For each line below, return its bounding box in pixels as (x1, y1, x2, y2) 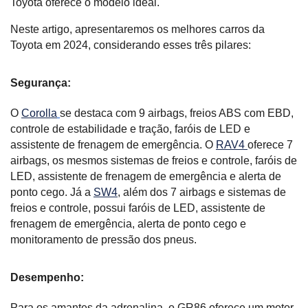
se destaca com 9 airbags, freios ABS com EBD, (60, 107, 294, 120)
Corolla (21, 107, 57, 120)
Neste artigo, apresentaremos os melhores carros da (10, 23, 265, 36)
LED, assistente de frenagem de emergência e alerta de (10, 170, 281, 183)
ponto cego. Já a (10, 186, 93, 199)
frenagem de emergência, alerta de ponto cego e (10, 218, 246, 230)
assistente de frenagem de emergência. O (10, 139, 216, 151)
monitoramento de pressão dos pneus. (10, 234, 197, 246)
